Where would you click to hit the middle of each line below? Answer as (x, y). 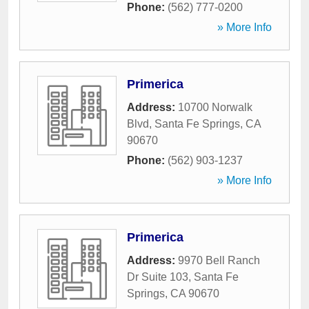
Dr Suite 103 (158, 277)
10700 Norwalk (215, 107)
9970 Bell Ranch (219, 260)
